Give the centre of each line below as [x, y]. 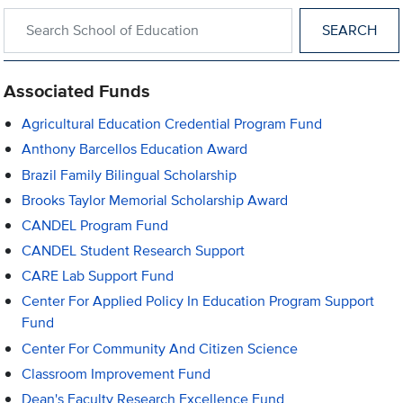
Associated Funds [77, 91]
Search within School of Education [111, 17]
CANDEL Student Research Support [134, 251]
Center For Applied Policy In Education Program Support [198, 301]
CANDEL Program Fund [95, 225]
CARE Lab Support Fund [98, 276]
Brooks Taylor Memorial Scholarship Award [155, 200]
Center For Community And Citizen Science [160, 348]
